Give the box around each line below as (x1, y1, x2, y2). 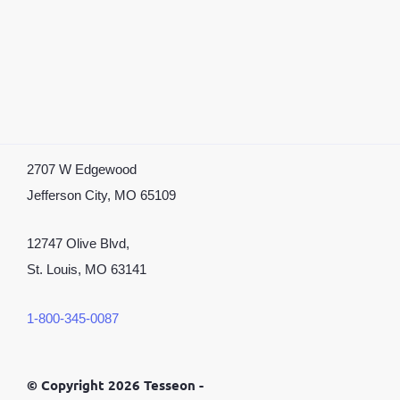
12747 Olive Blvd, (27, 237, 129, 252)
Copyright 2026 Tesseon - (37, 376, 204, 395)
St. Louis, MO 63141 (27, 262, 146, 278)
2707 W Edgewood (27, 162, 137, 177)
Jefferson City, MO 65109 (27, 187, 176, 203)
